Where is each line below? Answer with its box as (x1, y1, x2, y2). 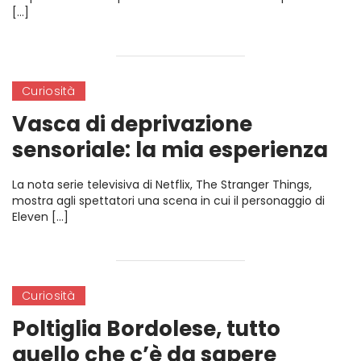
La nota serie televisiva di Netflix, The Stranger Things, (12, 176, 312, 193)
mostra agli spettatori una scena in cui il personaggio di (12, 193, 325, 209)
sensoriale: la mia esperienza (12, 135, 328, 164)
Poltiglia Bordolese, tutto (12, 314, 280, 343)
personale (12, 161, 122, 190)
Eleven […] (12, 209, 68, 225)
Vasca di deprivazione (12, 110, 252, 139)
